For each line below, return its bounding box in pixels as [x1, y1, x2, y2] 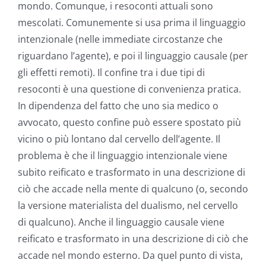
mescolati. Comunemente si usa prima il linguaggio [18, 16, 246, 30]
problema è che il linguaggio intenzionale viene [18, 149, 227, 163]
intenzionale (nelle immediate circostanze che [18, 33, 223, 46]
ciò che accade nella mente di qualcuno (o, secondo [18, 182, 248, 196]
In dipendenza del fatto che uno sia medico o [18, 99, 218, 113]
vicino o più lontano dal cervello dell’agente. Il [18, 132, 220, 146]
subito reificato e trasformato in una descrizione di [18, 166, 245, 179]
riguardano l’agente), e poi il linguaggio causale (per [18, 49, 248, 63]
